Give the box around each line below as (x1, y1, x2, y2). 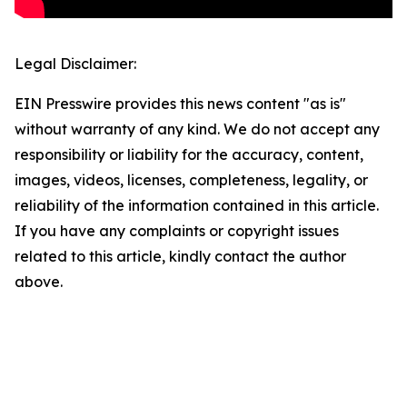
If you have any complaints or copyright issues (15, 222, 339, 241)
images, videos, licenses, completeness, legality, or (15, 171, 368, 190)
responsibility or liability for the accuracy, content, (15, 145, 363, 164)
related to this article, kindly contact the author (15, 247, 346, 266)
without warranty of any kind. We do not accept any (15, 120, 380, 139)
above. (15, 273, 63, 292)
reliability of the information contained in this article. (15, 196, 379, 215)
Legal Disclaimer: (15, 55, 136, 74)
